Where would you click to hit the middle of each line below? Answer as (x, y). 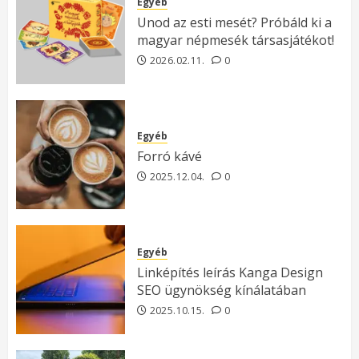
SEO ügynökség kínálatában (222, 290)
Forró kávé (169, 156)
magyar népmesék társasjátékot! (236, 40)
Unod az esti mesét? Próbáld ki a (234, 22)
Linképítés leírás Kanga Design (230, 272)
